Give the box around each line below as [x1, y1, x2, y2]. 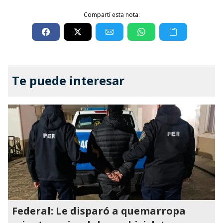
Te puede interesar [12, 72, 124, 89]
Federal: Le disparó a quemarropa [12, 204, 186, 218]
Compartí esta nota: [83, 10, 140, 19]
